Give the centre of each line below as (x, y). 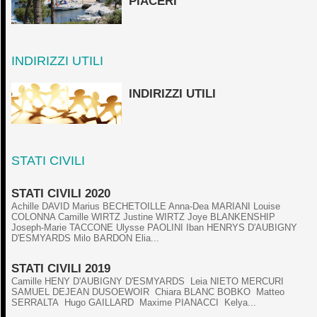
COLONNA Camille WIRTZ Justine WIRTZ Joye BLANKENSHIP (143, 217)
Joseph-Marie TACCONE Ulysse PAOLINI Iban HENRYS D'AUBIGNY (154, 227)
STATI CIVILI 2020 (61, 193)
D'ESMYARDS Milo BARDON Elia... (85, 238)
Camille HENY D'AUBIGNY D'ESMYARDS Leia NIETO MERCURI (149, 281)
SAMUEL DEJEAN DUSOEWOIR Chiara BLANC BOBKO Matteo (148, 292)
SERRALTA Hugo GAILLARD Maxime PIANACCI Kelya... (134, 302)
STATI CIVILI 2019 (61, 268)
